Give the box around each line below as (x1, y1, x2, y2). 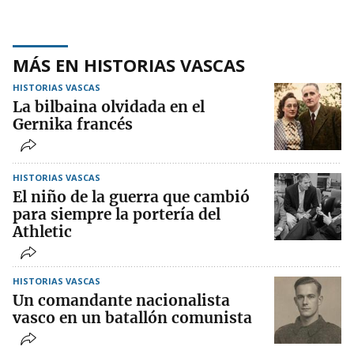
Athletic (13, 222, 72, 242)
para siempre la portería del (13, 205, 220, 224)
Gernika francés (13, 115, 133, 134)
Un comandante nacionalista (13, 291, 230, 311)
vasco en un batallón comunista (13, 308, 252, 328)
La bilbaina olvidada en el (13, 97, 205, 117)
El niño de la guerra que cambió (13, 187, 250, 207)
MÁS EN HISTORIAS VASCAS (13, 53, 245, 77)
